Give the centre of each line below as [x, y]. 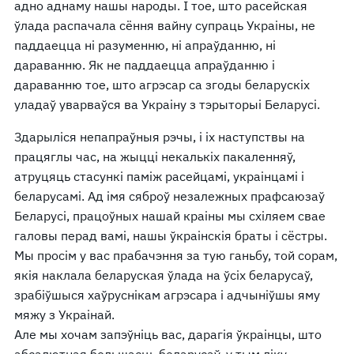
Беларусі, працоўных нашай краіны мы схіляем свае [170, 215]
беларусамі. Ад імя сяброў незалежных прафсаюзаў [169, 196]
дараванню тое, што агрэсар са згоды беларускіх [162, 84]
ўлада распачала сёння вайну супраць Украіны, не [165, 25]
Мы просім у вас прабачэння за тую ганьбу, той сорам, [176, 255]
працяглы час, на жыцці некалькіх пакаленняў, [155, 156]
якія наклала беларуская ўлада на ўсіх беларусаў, [164, 275]
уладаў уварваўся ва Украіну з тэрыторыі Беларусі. [167, 104]
